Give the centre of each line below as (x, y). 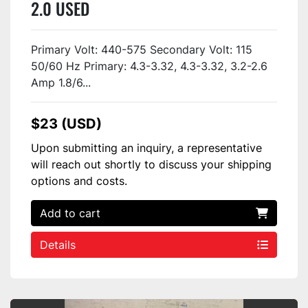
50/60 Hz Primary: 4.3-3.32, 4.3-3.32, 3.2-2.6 (149, 66)
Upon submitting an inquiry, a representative (146, 147)
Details (58, 244)
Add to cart (70, 213)
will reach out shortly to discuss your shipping (151, 164)
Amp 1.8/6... (61, 82)
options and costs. (79, 180)
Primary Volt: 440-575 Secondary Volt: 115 (142, 49)
